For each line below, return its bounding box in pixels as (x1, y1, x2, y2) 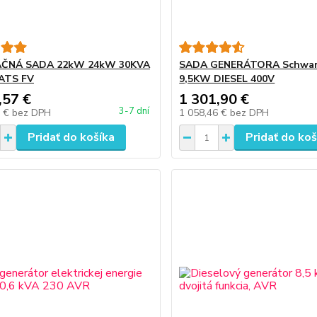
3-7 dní (119, 105, 150, 117)
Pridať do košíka (27, 129, 115, 145)
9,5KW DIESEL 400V (179, 72, 275, 86)
